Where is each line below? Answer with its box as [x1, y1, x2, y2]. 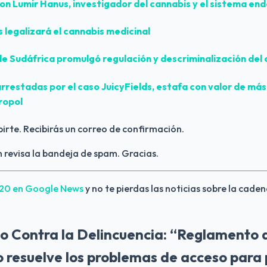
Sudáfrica [10, 52, 55, 65]
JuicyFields [101, 80, 152, 92]
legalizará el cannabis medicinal [3, 25, 150, 37]
